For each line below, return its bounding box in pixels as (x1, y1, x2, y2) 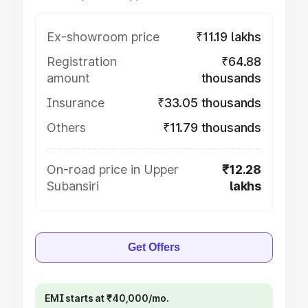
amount (47, 71, 90, 85)
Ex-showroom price (47, 30, 159, 44)
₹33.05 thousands (157, 96, 261, 110)
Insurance (47, 96, 104, 110)
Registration (47, 54, 117, 69)
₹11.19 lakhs (196, 30, 261, 44)
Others (47, 120, 86, 135)
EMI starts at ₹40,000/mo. (45, 292, 169, 304)
